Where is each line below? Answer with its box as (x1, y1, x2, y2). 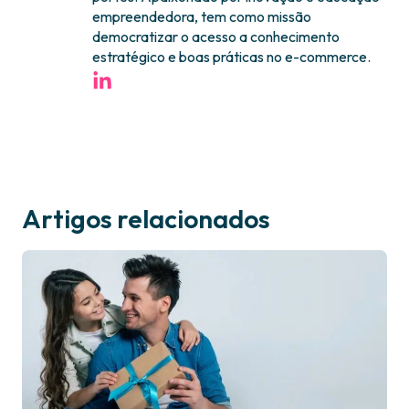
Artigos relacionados (22, 203, 270, 236)
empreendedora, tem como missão (92, 7, 312, 26)
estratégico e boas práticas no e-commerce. (92, 47, 372, 67)
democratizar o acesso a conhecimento (92, 27, 341, 47)
